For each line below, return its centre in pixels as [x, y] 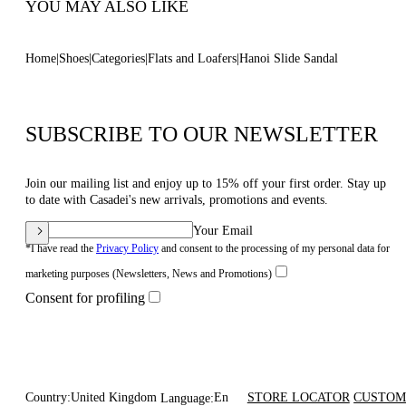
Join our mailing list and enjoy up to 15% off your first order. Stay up [206, 184]
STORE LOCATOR [298, 397]
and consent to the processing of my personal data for [274, 248]
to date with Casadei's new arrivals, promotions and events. [177, 200]
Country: [48, 397]
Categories [118, 58]
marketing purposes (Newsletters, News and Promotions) [149, 274]
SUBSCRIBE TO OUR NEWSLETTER [202, 134]
